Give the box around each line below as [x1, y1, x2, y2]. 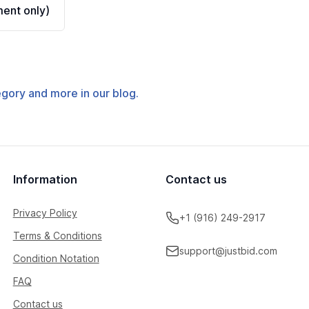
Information [12, 172, 77, 186]
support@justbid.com [179, 245, 277, 257]
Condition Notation [12, 252, 99, 264]
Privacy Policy [12, 207, 77, 219]
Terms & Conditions [12, 230, 102, 241]
